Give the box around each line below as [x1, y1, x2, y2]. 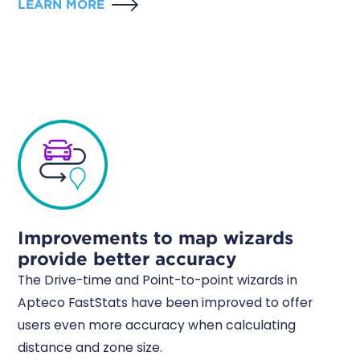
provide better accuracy [18, 247, 237, 270]
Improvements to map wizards [18, 227, 294, 249]
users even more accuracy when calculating [18, 317, 297, 334]
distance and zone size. [18, 339, 163, 357]
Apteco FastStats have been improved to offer [18, 294, 313, 312]
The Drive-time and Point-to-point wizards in [18, 272, 298, 289]
